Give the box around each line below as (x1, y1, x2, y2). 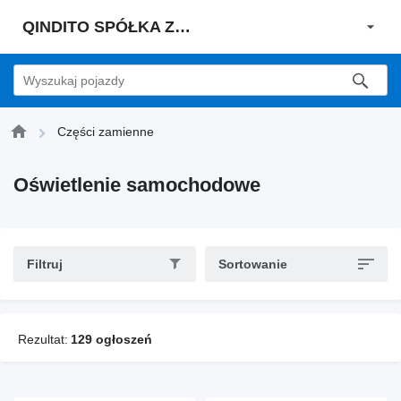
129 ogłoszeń (71, 332, 152, 346)
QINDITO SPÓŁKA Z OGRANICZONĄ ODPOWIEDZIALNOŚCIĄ (175, 17, 191, 36)
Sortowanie (218, 257, 287, 271)
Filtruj (27, 257, 63, 271)
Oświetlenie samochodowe (13, 174, 260, 196)
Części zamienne (57, 124, 154, 139)
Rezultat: (18, 332, 68, 346)
